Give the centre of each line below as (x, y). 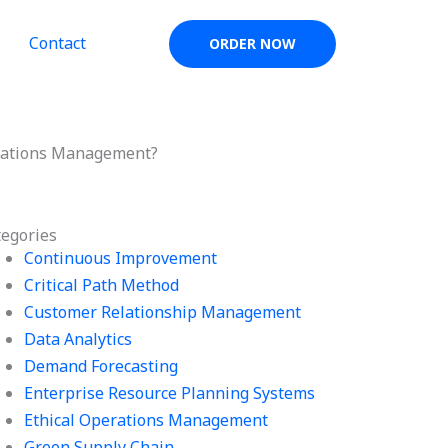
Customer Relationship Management (163, 312)
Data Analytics (78, 339)
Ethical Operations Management (146, 420)
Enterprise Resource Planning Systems (170, 393)
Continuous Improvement (121, 258)
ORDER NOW (252, 43)
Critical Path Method (102, 285)
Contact (57, 43)
